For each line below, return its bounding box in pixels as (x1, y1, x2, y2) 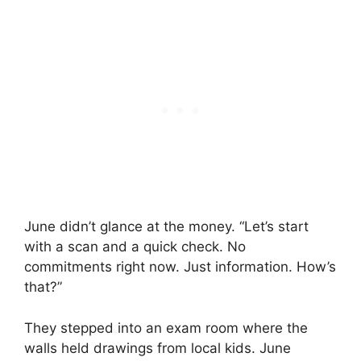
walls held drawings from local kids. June (24, 339, 291, 356)
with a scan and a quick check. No (24, 239, 246, 255)
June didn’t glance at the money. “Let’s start (24, 218, 309, 235)
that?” (24, 279, 62, 296)
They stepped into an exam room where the (24, 319, 308, 336)
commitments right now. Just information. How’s (24, 259, 336, 276)
